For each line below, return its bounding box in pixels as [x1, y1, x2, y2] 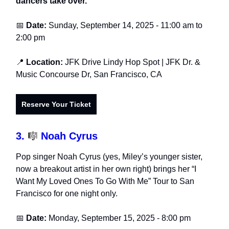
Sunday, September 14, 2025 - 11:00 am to [49, 21, 202, 30]
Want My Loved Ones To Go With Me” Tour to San [16, 177, 194, 186]
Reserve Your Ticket [21, 100, 91, 109]
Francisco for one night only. [16, 189, 118, 198]
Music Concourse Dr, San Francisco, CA [16, 70, 162, 79]
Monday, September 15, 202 [49, 214, 150, 223]
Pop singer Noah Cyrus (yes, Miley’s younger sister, [16, 152, 202, 162]
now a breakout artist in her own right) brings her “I [16, 165, 196, 174]
